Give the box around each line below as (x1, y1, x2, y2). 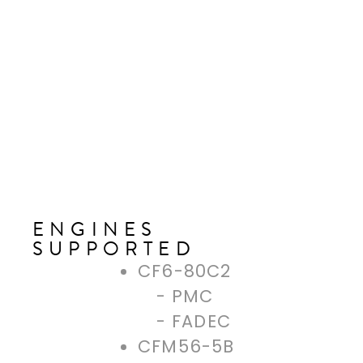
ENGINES (32, 215, 158, 245)
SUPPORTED (32, 234, 196, 264)
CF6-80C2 (138, 259, 232, 284)
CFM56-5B (138, 335, 235, 359)
